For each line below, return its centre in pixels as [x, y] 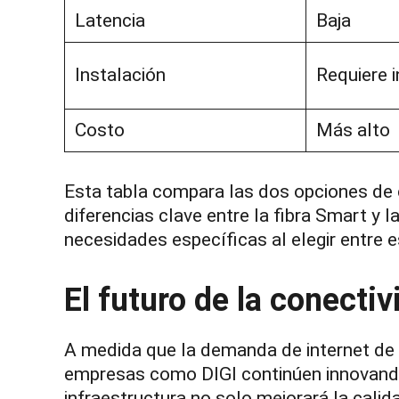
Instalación [120, 74]
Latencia [110, 20]
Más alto [353, 130]
